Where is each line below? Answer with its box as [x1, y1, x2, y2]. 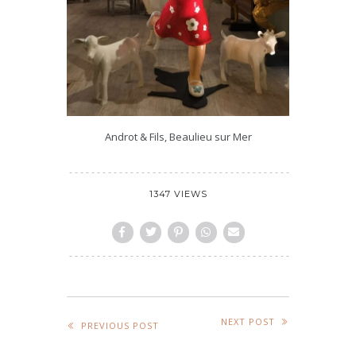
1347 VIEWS [149, 188, 207, 200]
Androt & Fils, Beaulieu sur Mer [104, 130, 252, 145]
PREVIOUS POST [81, 319, 159, 331]
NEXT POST [221, 315, 275, 328]
